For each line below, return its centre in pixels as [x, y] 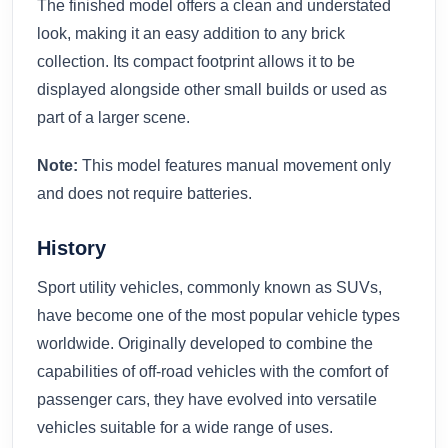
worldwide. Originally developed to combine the [205, 344]
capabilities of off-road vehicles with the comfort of [212, 372]
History [71, 248]
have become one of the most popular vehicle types [218, 316]
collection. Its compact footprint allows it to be [196, 61]
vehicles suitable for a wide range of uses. [185, 428]
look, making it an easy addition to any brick [191, 33]
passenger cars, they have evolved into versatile [207, 400]
